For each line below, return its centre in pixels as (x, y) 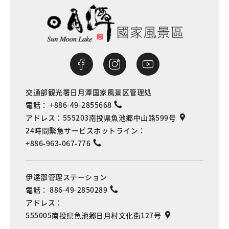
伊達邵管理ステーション (66, 177)
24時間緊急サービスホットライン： (86, 131)
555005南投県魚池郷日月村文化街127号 (93, 215)
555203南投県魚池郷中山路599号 (119, 118)
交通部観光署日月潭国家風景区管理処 (89, 92)
